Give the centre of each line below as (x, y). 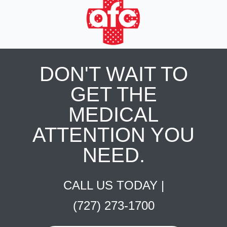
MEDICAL (113, 115)
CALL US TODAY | (113, 185)
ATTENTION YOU (113, 135)
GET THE (113, 94)
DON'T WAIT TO (113, 74)
